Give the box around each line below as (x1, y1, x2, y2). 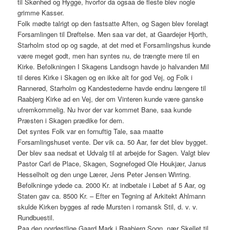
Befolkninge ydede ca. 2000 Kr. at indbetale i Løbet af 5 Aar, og (17, 180, 206, 190)
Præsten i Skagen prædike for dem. (17, 116, 125, 126)
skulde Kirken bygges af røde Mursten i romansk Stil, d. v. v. (17, 202, 198, 212)
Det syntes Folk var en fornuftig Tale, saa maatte (17, 126, 164, 137)
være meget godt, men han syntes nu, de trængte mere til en (17, 51, 200, 61)
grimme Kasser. (17, 8, 65, 18)
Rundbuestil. (17, 213, 55, 223)
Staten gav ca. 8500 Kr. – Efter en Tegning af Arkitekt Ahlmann (17, 191, 206, 201)
